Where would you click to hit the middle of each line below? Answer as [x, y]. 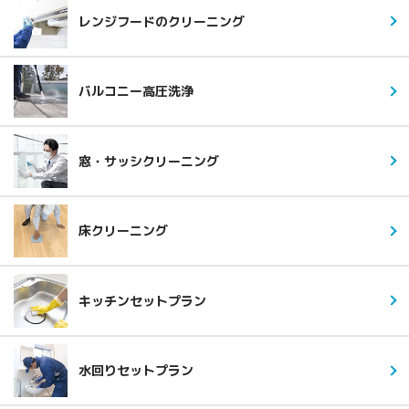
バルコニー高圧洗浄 [136, 91]
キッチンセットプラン [142, 300]
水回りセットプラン [136, 371]
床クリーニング [123, 231]
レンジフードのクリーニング [161, 21]
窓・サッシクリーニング [148, 161]
